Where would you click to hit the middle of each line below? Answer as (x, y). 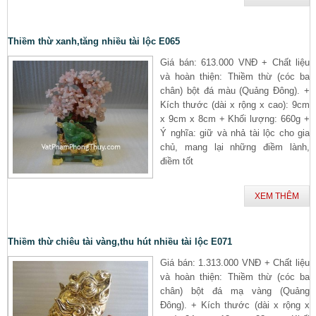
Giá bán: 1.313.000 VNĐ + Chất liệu (235, 262)
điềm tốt (177, 161)
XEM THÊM (277, 196)
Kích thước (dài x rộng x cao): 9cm (235, 104)
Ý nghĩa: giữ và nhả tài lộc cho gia (235, 133)
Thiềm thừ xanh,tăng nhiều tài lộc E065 (94, 41)
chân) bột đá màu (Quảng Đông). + (235, 90)
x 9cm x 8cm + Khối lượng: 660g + (235, 119)
